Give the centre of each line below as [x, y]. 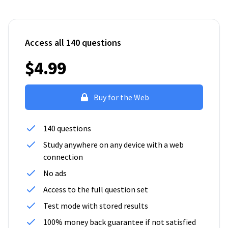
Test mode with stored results [96, 206]
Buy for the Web [121, 97]
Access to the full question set [96, 190]
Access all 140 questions [73, 43]
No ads [55, 173]
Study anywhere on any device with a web [113, 145]
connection [63, 157]
